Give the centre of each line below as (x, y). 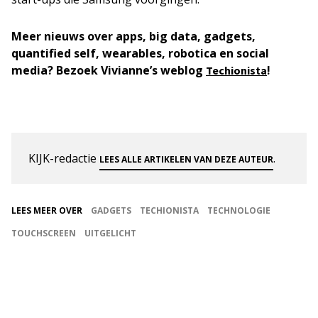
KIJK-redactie (64, 159)
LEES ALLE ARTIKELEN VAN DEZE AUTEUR (186, 160)
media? (34, 71)
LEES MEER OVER (47, 211)
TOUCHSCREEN (44, 234)
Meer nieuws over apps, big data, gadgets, (133, 37)
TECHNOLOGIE (239, 211)
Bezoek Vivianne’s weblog (131, 71)
